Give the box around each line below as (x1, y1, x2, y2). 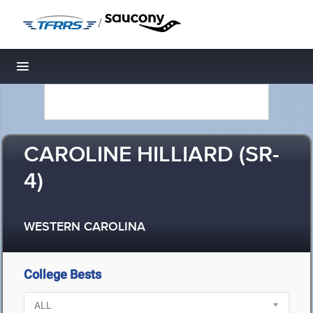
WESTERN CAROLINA (24, 219, 145, 235)
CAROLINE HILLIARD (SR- (24, 141, 279, 170)
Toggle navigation (23, 63, 117, 78)
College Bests (24, 267, 101, 282)
